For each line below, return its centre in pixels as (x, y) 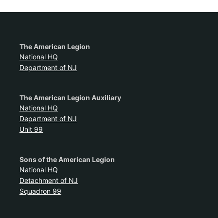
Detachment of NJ (49, 180)
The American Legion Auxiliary (70, 97)
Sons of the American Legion (67, 159)
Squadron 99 (40, 191)
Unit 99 (31, 129)
